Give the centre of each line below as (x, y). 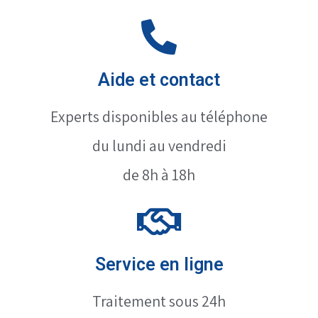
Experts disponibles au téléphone (159, 117)
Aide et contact (159, 80)
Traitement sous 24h (159, 301)
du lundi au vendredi (159, 146)
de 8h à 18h (159, 175)
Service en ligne (159, 265)
